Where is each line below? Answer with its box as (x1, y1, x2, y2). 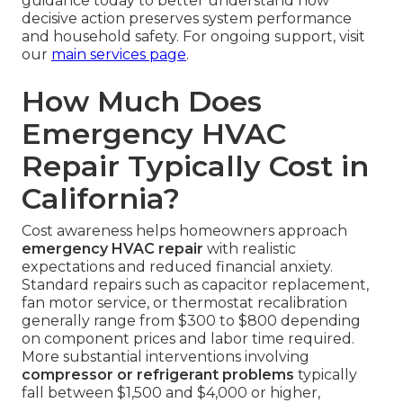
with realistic (203, 240, 296, 258)
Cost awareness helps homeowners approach (22, 222, 347, 240)
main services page (51, 46, 186, 64)
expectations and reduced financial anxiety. (22, 258, 333, 276)
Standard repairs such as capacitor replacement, (22, 276, 369, 294)
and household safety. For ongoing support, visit (22, 28, 365, 46)
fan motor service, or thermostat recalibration (22, 294, 347, 312)
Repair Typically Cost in (22, 148, 369, 184)
